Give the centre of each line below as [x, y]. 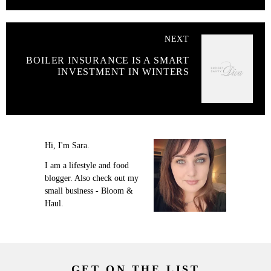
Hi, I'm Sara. [67, 145]
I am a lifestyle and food [87, 166]
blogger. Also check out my [92, 178]
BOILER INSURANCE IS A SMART [108, 60]
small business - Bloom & [89, 191]
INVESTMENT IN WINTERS [123, 71]
